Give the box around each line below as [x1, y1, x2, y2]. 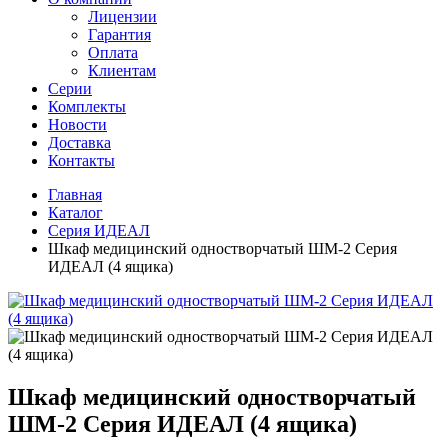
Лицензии [88, 8, 157, 25]
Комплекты [48, 98, 126, 115]
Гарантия [88, 26, 151, 43]
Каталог [48, 204, 103, 221]
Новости [48, 116, 107, 133]
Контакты [48, 152, 115, 169]
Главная [48, 186, 102, 203]
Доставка [48, 134, 111, 151]
